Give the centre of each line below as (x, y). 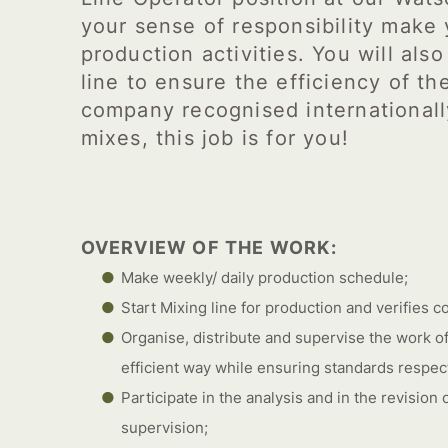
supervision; (164, 427)
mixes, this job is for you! (215, 138)
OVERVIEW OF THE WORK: (208, 247)
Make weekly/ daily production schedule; (264, 277)
